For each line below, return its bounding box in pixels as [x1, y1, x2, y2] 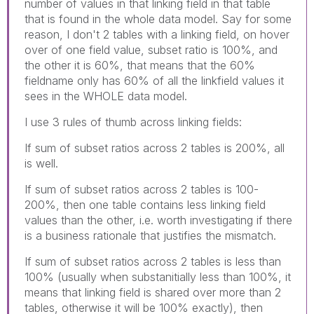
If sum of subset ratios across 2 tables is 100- [25, 182, 259, 196]
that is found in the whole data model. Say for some [25, 11, 292, 26]
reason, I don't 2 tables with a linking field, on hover [25, 27, 289, 41]
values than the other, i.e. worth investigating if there [25, 212, 292, 227]
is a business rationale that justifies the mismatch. [25, 228, 276, 243]
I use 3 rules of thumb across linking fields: [25, 114, 242, 129]
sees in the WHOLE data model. [25, 88, 187, 103]
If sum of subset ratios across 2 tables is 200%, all [25, 140, 285, 155]
